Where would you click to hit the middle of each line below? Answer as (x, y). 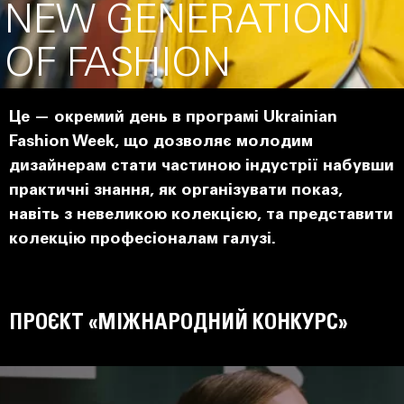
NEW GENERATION (178, 23)
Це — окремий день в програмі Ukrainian (173, 118)
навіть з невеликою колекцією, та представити (201, 216)
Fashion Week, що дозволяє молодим (161, 142)
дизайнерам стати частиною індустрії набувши (202, 167)
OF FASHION (118, 67)
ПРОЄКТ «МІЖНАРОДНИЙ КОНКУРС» (179, 323)
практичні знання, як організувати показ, (176, 191)
